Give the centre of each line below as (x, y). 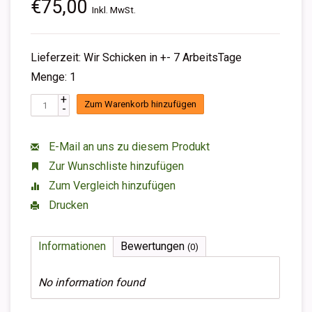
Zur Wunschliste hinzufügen (115, 166)
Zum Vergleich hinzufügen (111, 186)
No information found (92, 282)
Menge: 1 (53, 77)
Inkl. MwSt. (114, 10)
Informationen (72, 246)
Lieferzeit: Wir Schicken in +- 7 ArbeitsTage (136, 57)
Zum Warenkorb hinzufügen (140, 104)
